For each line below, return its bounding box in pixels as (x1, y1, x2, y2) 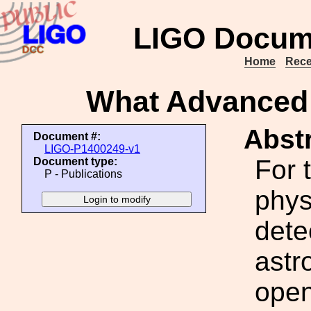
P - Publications (44, 168, 122, 180)
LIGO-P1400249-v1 (44, 143, 140, 155)
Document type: (33, 155, 117, 167)
